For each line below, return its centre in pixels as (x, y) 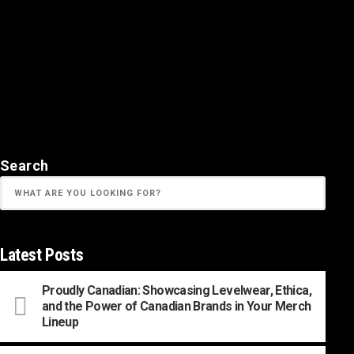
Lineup (60, 322)
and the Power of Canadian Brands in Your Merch (177, 306)
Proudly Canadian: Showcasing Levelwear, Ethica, (177, 290)
